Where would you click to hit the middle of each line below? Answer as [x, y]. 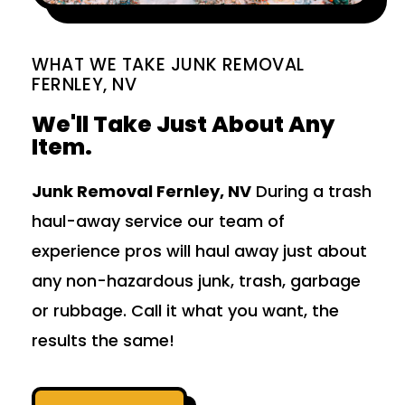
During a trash [311, 192]
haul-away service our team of [158, 221]
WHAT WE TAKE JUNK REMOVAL [169, 65]
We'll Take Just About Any [183, 125]
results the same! [103, 341]
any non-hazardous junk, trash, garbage [196, 281]
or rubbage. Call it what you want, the [185, 311]
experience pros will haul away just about [199, 251]
